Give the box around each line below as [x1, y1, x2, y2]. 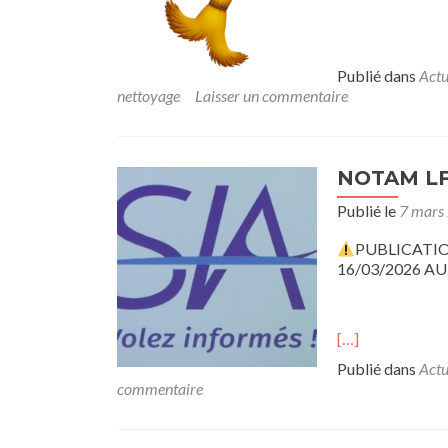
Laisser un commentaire [195, 86, 348, 105]
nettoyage [117, 86, 180, 105]
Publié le [337, 201, 399, 220]
